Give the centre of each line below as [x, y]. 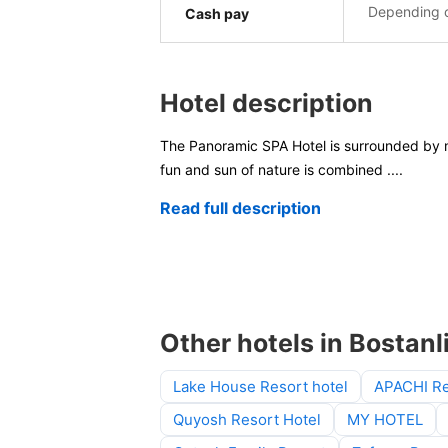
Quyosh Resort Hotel [247, 420]
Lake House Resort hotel [260, 387]
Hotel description [266, 103]
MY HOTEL [385, 420]
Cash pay [217, 14]
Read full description [240, 208]
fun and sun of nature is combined [273, 170]
